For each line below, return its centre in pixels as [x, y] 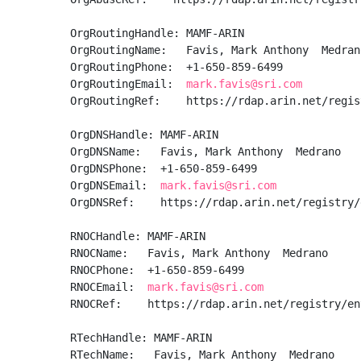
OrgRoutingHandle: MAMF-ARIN [157, 33]
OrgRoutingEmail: [128, 84]
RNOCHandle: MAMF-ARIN [138, 236]
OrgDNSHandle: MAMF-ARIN [144, 135]
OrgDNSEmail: [115, 185]
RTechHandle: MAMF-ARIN [141, 338]
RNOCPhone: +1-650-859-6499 [160, 270]
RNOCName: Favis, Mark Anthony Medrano [199, 253]
